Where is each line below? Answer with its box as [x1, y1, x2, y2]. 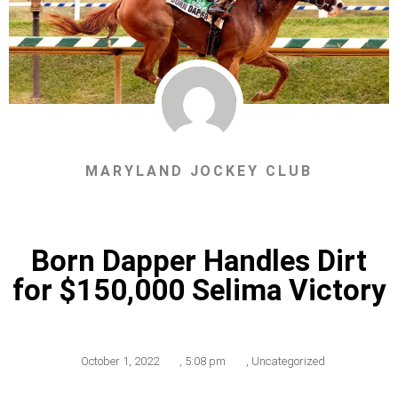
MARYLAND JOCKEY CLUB [85, 163, 313, 180]
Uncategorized [251, 354, 325, 369]
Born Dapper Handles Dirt [31, 243, 367, 279]
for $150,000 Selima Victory [12, 273, 386, 308]
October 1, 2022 [80, 354, 159, 369]
